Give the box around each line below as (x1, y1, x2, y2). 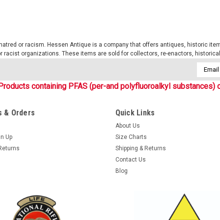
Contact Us (115, 156, 146, 163)
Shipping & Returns (115, 144, 166, 152)
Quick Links (115, 108, 155, 117)
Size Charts (115, 133, 147, 140)
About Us (115, 122, 140, 129)
